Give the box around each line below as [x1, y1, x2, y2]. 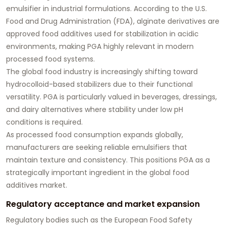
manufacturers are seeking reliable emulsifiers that [6, 142, 187, 153]
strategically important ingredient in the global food [6, 167, 189, 178]
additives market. [6, 180, 67, 191]
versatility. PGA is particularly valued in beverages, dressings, [6, 92, 217, 102]
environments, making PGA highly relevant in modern [6, 41, 194, 52]
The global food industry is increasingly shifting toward [6, 67, 198, 77]
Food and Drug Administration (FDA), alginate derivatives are [6, 16, 219, 27]
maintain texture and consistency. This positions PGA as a [6, 155, 210, 165]
